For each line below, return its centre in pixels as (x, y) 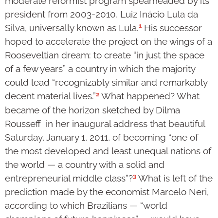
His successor (172, 28)
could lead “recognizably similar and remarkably (106, 82)
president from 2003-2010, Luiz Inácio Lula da (101, 14)
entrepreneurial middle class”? (69, 178)
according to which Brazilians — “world (86, 206)
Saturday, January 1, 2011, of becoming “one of (101, 137)
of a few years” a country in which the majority (100, 69)
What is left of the (174, 178)
